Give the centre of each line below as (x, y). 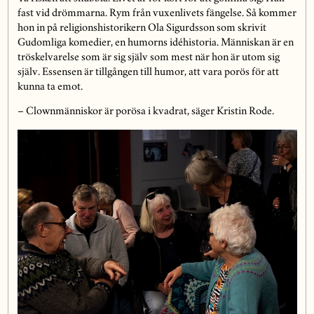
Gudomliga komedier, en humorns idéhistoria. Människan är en (155, 43)
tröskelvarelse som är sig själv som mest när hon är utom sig (148, 58)
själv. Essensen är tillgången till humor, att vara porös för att (148, 73)
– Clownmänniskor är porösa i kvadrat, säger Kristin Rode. (145, 112)
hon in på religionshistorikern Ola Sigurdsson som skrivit (142, 28)
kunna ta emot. (50, 87)
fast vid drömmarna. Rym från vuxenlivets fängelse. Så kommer (157, 14)
